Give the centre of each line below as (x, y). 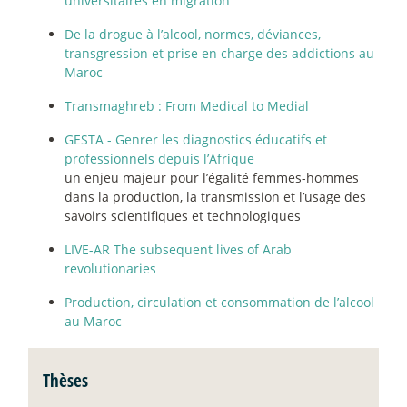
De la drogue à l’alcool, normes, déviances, (193, 34)
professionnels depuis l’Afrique (159, 158)
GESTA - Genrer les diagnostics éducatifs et (196, 139)
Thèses (65, 380)
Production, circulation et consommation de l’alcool (219, 302)
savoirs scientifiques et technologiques (183, 215)
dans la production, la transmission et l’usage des (215, 196)
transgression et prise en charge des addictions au (219, 53)
